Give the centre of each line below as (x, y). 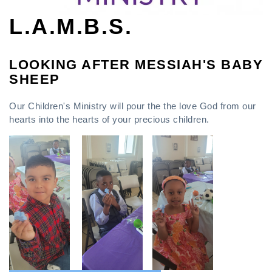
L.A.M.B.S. (71, 26)
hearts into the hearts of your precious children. (109, 119)
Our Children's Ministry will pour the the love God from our (133, 106)
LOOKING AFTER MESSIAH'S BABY (136, 64)
